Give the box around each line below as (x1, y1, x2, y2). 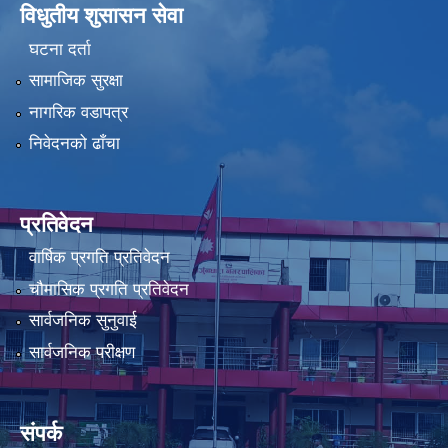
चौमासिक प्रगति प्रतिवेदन (28, 279, 189, 299)
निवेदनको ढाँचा (28, 133, 120, 153)
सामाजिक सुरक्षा (28, 71, 123, 91)
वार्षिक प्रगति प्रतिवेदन (28, 248, 170, 268)
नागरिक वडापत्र (28, 102, 128, 122)
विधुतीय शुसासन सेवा (20, 3, 183, 29)
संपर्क (20, 420, 62, 446)
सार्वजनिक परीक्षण (28, 342, 135, 362)
